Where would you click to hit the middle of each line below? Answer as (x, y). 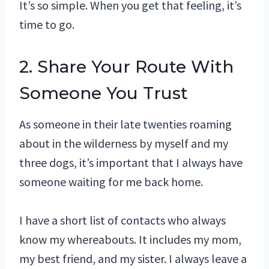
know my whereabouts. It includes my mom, (130, 240)
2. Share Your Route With (126, 67)
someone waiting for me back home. (111, 182)
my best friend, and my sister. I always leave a (133, 259)
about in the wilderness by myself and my (124, 144)
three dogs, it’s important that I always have (131, 163)
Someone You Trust (104, 93)
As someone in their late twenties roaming (125, 124)
